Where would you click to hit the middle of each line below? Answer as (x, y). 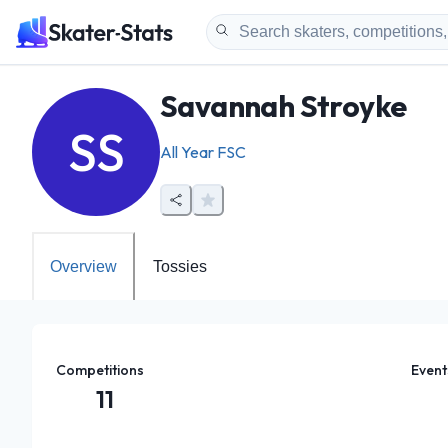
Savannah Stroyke (283, 106)
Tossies (180, 266)
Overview (83, 266)
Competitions (100, 370)
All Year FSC (203, 152)
